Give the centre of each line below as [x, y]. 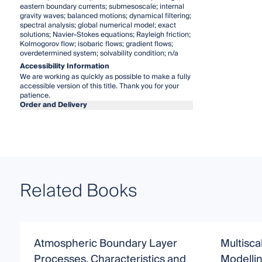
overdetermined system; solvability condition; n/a [99, 54]
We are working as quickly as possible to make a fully [105, 77]
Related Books [78, 192]
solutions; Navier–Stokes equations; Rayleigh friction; [105, 35]
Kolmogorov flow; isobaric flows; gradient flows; [96, 44]
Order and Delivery [53, 105]
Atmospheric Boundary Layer [105, 244]
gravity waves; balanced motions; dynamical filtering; [105, 16]
